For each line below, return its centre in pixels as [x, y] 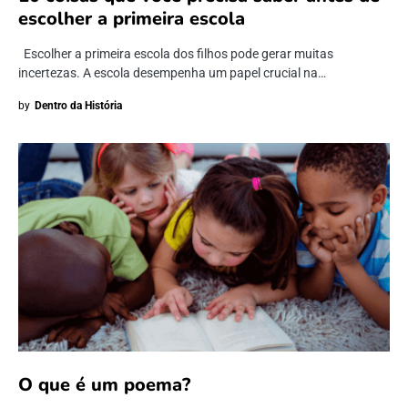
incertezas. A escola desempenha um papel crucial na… [172, 73]
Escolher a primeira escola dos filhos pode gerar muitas [176, 54]
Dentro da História [78, 106]
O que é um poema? [104, 385]
